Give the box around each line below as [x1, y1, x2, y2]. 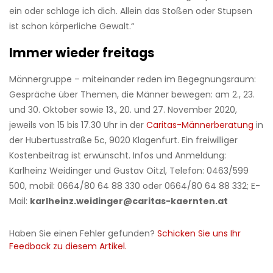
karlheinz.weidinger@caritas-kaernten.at [30, 195, 228, 208]
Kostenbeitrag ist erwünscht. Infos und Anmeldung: [9, 149, 226, 162]
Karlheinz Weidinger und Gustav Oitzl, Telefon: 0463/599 [9, 165, 249, 177]
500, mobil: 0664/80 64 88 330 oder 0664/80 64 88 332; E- [9, 180, 260, 193]
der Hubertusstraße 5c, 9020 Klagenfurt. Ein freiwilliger [9, 134, 238, 147]
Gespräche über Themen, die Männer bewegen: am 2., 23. [9, 88, 255, 101]
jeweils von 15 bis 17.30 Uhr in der [9, 119, 146, 132]
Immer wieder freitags [9, 44, 154, 62]
